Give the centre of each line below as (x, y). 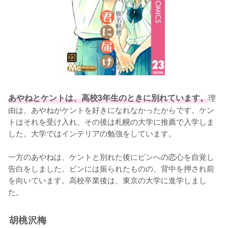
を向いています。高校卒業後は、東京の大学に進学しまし (107, 179)
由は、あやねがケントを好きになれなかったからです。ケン (111, 109)
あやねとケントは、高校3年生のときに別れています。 (108, 97)
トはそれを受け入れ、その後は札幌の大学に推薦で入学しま (111, 121)
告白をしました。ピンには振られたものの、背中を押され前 (111, 168)
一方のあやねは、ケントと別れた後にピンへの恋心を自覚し (111, 156)
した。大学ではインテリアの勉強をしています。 (92, 133)
